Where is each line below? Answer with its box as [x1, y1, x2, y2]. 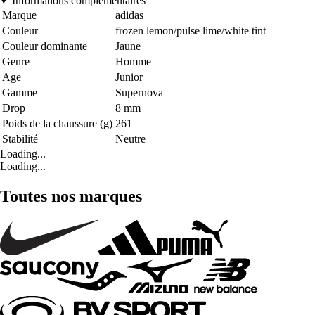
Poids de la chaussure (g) [2, 117, 112, 129]
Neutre [115, 132, 146, 145]
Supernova [115, 86, 163, 98]
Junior [115, 70, 143, 83]
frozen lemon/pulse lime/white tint [115, 24, 266, 37]
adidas [115, 8, 143, 21]
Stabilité [2, 132, 38, 145]
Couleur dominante [2, 39, 87, 52]
